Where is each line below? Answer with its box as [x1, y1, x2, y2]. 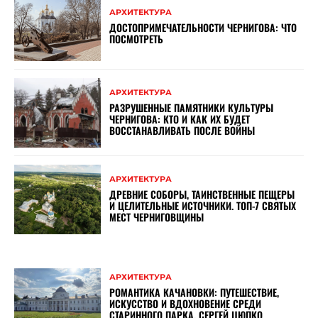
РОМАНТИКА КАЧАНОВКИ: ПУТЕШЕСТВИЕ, [109, 285, 280, 300]
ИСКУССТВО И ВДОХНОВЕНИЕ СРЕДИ [109, 296, 262, 312]
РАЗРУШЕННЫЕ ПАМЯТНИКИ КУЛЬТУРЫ [109, 100, 274, 116]
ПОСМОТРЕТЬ [109, 31, 164, 46]
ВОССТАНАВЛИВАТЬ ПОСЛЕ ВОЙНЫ [109, 123, 256, 138]
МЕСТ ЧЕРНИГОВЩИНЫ [109, 209, 204, 225]
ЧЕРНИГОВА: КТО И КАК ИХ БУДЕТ [109, 111, 251, 127]
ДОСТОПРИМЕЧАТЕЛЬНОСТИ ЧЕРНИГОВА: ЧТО [109, 19, 297, 35]
